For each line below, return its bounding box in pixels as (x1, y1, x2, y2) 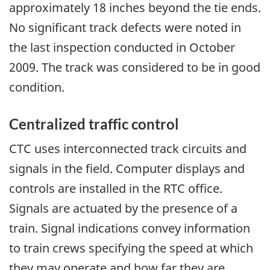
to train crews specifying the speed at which (9, 240, 253, 256)
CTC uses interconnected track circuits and (9, 140, 246, 157)
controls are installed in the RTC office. (9, 180, 222, 196)
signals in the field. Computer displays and (9, 160, 245, 177)
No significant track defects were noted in (9, 19, 241, 36)
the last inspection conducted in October (9, 39, 235, 55)
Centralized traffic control (9, 115, 179, 133)
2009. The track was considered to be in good (9, 58, 260, 75)
